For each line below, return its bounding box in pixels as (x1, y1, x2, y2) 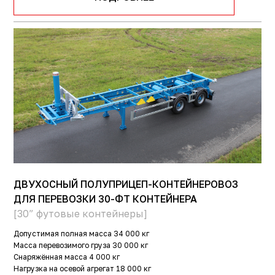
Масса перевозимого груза (14, 241, 111, 250)
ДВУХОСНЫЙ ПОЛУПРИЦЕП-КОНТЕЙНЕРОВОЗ (14, 178, 239, 191)
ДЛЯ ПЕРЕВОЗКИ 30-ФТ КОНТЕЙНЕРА (14, 193, 198, 206)
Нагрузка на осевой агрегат (14, 264, 115, 274)
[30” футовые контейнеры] (14, 207, 148, 220)
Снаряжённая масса (14, 252, 88, 262)
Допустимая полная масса (14, 229, 112, 239)
